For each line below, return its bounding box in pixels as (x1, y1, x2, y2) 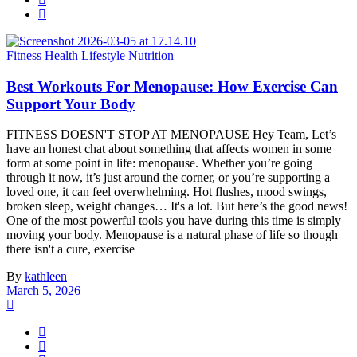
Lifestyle (81, 48, 125, 62)
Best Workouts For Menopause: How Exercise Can (6, 77, 338, 95)
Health (45, 48, 78, 62)
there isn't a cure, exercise (6, 242, 135, 257)
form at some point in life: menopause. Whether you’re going (6, 156, 312, 171)
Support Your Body (6, 95, 135, 112)
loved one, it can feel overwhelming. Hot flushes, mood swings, (6, 185, 327, 199)
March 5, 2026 (6, 284, 80, 298)
